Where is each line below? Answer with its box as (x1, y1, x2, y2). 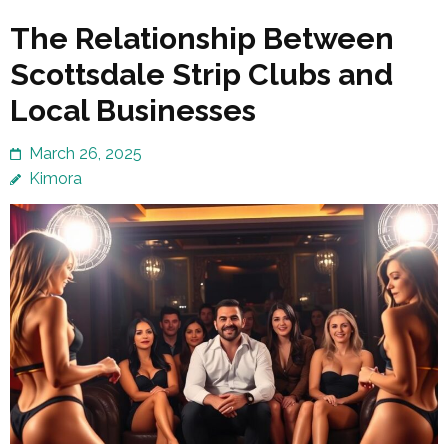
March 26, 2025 (29, 143, 142, 163)
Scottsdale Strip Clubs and (10, 56, 393, 92)
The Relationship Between (10, 20, 394, 56)
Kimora (29, 168, 82, 188)
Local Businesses (10, 92, 256, 128)
